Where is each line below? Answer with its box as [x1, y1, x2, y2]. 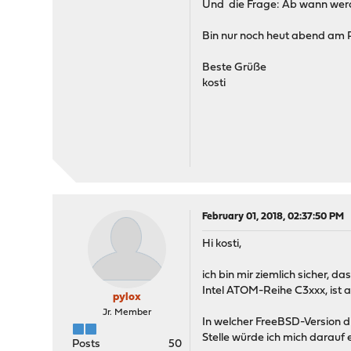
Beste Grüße [202, 62, 267, 74]
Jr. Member [103, 308, 152, 317]
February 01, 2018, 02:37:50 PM [202, 212, 345, 222]
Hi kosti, [202, 238, 242, 250]
